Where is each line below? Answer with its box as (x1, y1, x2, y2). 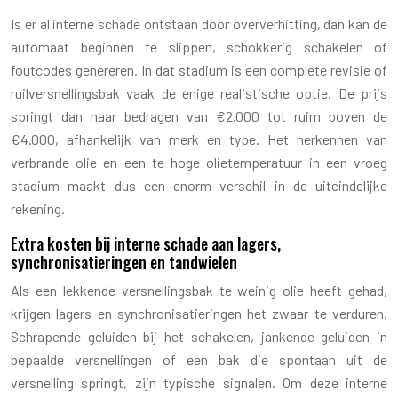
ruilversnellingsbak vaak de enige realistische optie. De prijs (11, 84, 387, 101)
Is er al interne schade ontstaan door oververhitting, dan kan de (11, 14, 387, 32)
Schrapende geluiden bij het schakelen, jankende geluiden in (11, 327, 387, 345)
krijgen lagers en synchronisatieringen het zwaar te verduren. (11, 304, 387, 322)
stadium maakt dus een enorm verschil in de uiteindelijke (11, 176, 387, 194)
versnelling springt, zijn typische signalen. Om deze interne (11, 373, 387, 391)
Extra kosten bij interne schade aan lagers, (11, 231, 281, 255)
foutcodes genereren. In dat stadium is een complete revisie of (11, 60, 387, 78)
